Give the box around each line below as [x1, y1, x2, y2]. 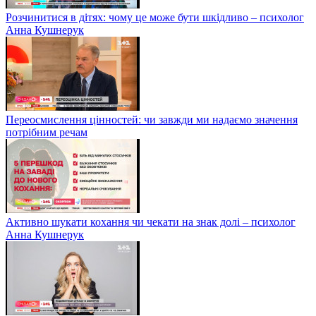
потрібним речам [6, 126, 87, 138]
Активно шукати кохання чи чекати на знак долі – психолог [6, 215, 296, 228]
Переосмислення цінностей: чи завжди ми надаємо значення [6, 113, 298, 126]
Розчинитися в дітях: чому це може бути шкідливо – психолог [6, 11, 304, 23]
